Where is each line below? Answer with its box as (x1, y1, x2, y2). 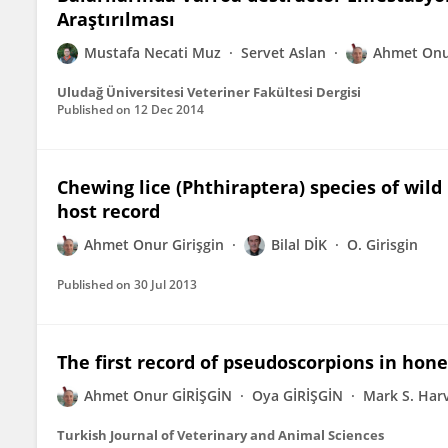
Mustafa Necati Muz (84, 43, 221, 62)
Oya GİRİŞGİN (252, 386, 343, 405)
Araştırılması (57, 7, 175, 31)
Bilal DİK (271, 235, 327, 254)
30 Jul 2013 (134, 276, 197, 293)
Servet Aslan (241, 43, 326, 62)
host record (57, 199, 160, 223)
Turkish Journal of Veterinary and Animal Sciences (57, 426, 384, 444)
